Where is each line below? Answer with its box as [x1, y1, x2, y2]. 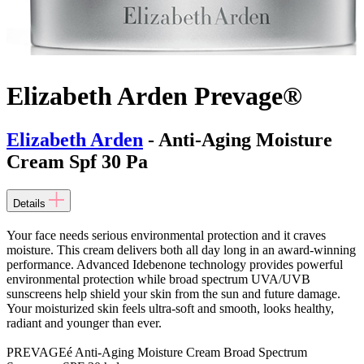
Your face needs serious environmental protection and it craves [6, 227, 326, 242]
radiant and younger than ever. [6, 315, 162, 330]
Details [13, 197, 45, 210]
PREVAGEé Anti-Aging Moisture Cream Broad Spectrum [6, 344, 307, 359]
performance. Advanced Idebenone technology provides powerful [6, 257, 343, 271]
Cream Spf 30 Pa [6, 150, 148, 172]
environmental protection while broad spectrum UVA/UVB [6, 271, 310, 286]
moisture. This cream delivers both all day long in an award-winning [6, 242, 356, 257]
